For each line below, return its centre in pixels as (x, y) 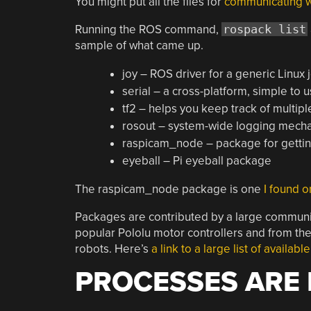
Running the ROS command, (148, 30)
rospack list (264, 29)
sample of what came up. (139, 45)
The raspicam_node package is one (169, 189)
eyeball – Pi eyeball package (196, 161)
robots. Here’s (113, 249)
